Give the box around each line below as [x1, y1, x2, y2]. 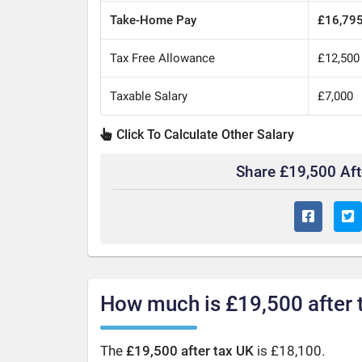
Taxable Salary [110, 88, 188, 103]
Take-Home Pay [110, 12, 197, 27]
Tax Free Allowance [110, 50, 216, 65]
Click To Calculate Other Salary [113, 126, 294, 142]
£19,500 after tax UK [125, 343, 254, 360]
